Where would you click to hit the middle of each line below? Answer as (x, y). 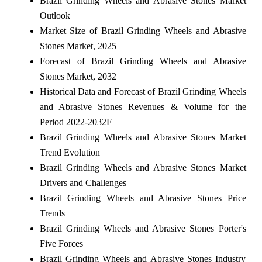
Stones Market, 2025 (78, 46)
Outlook (55, 15)
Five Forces (61, 243)
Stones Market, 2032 (78, 76)
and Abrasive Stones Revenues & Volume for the (143, 106)
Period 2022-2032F (75, 122)
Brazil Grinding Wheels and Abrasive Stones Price (143, 198)
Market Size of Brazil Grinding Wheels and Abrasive (143, 30)
